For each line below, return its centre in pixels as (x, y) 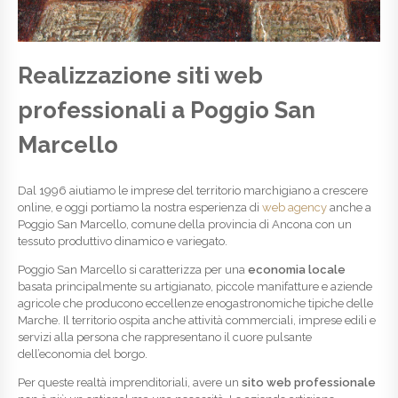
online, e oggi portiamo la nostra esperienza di (140, 207)
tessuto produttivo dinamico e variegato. (123, 241)
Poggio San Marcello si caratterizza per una (133, 269)
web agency (295, 207)
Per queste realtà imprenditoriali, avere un (130, 382)
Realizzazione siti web (140, 76)
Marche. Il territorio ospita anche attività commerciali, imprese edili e (197, 320)
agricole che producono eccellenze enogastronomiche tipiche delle (195, 303)
